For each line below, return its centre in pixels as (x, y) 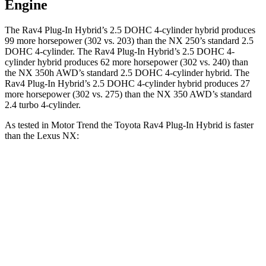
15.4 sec (178, 237)
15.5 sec (234, 237)
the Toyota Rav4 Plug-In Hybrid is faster (176, 125)
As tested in (28, 125)
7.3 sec (234, 210)
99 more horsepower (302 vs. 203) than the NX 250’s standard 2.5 (129, 41)
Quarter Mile (39, 237)
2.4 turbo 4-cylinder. (43, 105)
